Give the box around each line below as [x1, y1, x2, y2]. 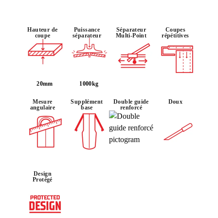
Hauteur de [27, 26, 58, 33]
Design [33, 170, 52, 177]
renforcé [120, 104, 143, 111]
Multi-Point [115, 32, 147, 39]
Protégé [33, 176, 53, 183]
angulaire [30, 104, 55, 111]
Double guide [113, 98, 149, 105]
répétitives [162, 32, 189, 39]
